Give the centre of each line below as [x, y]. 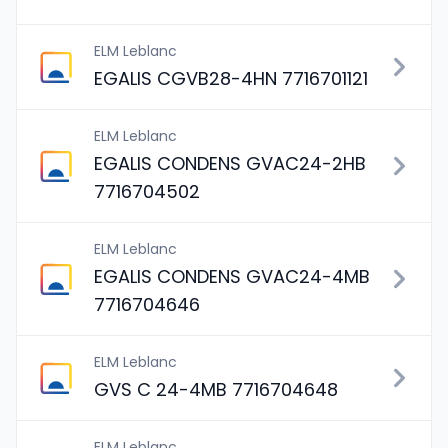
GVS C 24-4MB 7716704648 [216, 389]
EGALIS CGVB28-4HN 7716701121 [231, 78]
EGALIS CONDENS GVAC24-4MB [232, 276]
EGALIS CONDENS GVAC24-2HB [230, 163]
